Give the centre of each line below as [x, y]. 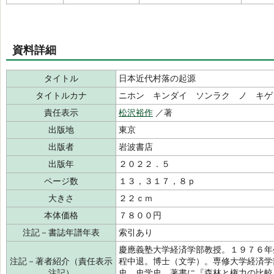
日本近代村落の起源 [157, 78]
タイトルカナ [61, 95]
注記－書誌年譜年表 [61, 232]
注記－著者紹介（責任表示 [61, 261]
